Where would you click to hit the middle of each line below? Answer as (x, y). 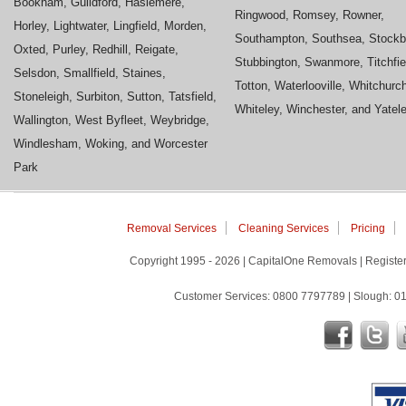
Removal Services (171, 228)
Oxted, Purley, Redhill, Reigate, (96, 49)
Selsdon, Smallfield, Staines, (90, 72)
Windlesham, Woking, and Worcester (111, 143)
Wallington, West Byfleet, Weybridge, (111, 120)
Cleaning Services (283, 228)
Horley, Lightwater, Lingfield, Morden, (110, 25)
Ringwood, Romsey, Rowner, (309, 14)
